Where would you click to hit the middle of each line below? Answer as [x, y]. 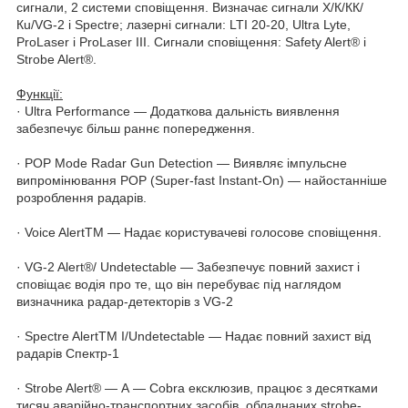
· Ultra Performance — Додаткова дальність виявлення [178, 111]
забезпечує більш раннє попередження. [136, 128]
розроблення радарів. [82, 197]
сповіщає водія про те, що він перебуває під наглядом [179, 284]
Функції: [40, 93]
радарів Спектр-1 [68, 353]
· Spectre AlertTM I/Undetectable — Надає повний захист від [194, 336]
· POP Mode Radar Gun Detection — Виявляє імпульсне [182, 163]
